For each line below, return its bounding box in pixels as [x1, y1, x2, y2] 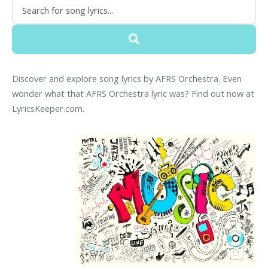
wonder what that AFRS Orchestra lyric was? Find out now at [12, 87, 254, 100]
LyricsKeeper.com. [12, 102, 84, 115]
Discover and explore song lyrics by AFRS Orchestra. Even [12, 72, 242, 85]
